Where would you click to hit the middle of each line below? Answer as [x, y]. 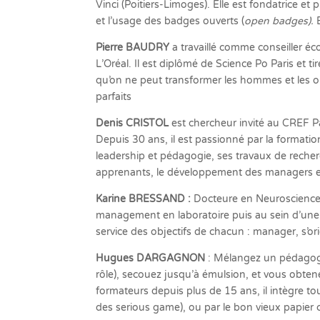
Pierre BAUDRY [133, 48]
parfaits [114, 97]
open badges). [281, 21]
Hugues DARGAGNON [151, 259]
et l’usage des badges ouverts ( [170, 21]
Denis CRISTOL [134, 124]
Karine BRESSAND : [144, 199]
